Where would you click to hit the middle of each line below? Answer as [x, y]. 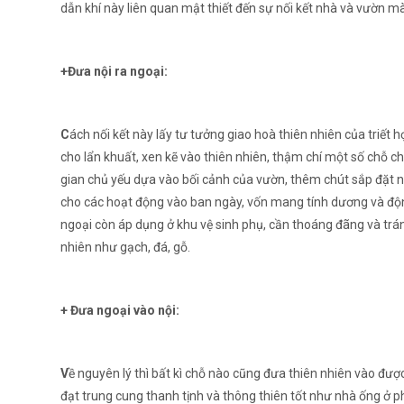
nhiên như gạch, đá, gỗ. [125, 247]
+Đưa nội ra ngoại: [114, 71]
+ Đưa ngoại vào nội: [120, 310]
